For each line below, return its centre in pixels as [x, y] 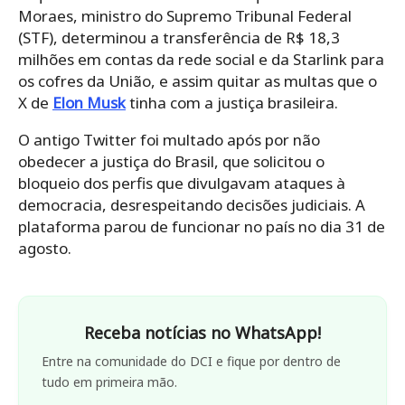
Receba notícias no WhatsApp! [202, 332]
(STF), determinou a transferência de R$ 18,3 [179, 37]
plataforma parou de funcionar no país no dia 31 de [202, 226]
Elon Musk [89, 102]
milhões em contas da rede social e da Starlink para [201, 59]
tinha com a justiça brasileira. [232, 102]
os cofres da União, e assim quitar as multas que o [198, 80]
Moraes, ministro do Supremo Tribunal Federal [185, 15]
